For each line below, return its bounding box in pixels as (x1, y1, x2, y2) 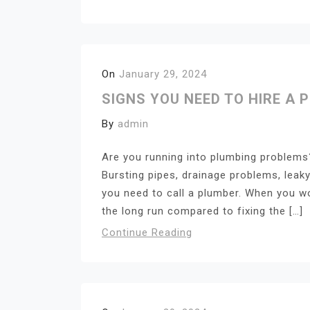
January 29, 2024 (119, 67, 207, 80)
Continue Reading (102, 226, 192, 239)
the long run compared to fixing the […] (102, 205, 303, 217)
